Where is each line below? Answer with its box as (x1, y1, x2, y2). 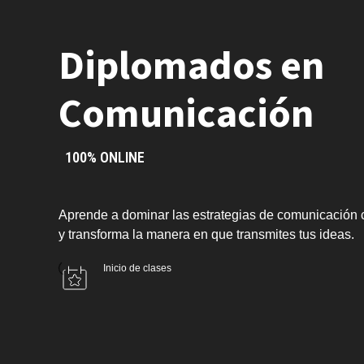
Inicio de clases (103, 262, 171, 274)
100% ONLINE (65, 148, 145, 166)
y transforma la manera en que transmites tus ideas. (58, 227, 354, 241)
